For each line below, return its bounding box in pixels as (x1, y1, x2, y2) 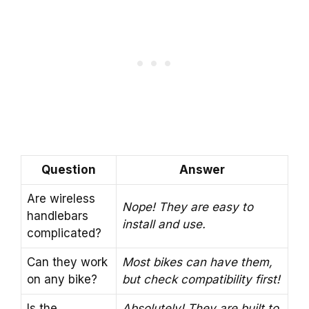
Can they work (27, 255, 108, 270)
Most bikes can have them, (122, 255, 272, 270)
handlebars (27, 209, 88, 223)
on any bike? (27, 272, 97, 287)
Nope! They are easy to (122, 200, 253, 215)
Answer (179, 163, 225, 177)
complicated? (27, 226, 101, 241)
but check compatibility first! (122, 272, 280, 287)
